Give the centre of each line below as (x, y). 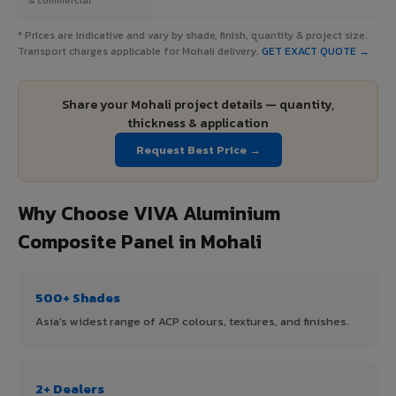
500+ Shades (78, 297)
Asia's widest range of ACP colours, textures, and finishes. (192, 321)
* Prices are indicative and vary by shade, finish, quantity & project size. (193, 35)
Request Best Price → (198, 149)
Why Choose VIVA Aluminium (149, 213)
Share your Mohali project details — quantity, (198, 104)
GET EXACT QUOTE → (316, 51)
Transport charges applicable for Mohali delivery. (140, 51)
